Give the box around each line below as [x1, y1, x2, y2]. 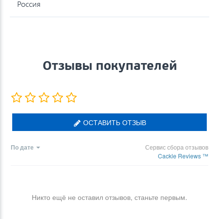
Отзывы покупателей [42, 57, 177, 73]
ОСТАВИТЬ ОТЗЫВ [81, 117, 146, 127]
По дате [11, 142, 34, 152]
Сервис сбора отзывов [145, 142, 208, 151]
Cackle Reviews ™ [158, 151, 208, 160]
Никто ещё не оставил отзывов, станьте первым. [32, 192, 187, 202]
